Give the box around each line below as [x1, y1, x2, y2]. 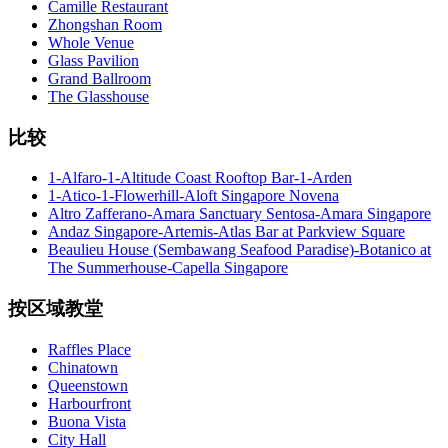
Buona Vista [48, 412, 126, 430]
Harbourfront [48, 394, 131, 412]
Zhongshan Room [48, 15, 162, 33]
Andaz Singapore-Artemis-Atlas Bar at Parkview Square [48, 223, 405, 241]
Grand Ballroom [48, 69, 151, 87]
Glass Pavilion [48, 51, 139, 69]
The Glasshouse [48, 87, 149, 105]
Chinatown [48, 358, 118, 376]
